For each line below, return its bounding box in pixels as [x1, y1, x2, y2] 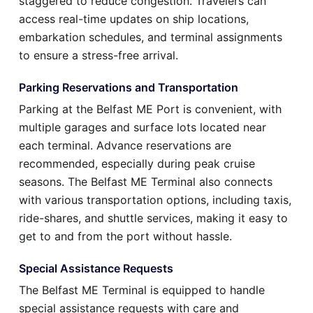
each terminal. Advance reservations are [19, 138, 231, 153]
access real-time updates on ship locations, [19, 12, 249, 27]
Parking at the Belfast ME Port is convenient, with [19, 102, 282, 117]
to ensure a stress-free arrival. [19, 48, 178, 63]
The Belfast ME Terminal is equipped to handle [19, 283, 265, 298]
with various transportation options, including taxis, [19, 193, 291, 208]
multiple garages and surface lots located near [19, 120, 266, 135]
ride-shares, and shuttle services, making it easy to [19, 211, 288, 226]
